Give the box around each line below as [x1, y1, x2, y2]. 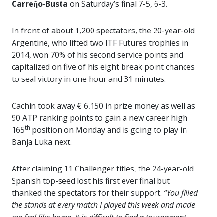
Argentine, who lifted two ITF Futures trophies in [12, 37, 188, 48]
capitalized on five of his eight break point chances [12, 62, 195, 72]
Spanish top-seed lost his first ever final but [12, 175, 170, 186]
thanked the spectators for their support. [12, 187, 164, 198]
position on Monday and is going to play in [30, 124, 187, 135]
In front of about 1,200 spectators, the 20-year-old [12, 25, 195, 36]
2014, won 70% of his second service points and [12, 49, 183, 60]
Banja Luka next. [12, 137, 72, 147]
